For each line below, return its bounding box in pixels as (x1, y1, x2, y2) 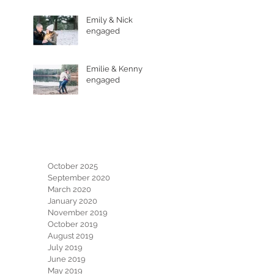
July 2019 (48, 243, 83, 252)
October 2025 (48, 161, 98, 171)
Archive (58, 119, 102, 144)
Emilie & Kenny (86, 64, 143, 73)
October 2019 (48, 220, 98, 229)
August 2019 (48, 231, 94, 240)
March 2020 (48, 185, 91, 194)
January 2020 (48, 196, 97, 206)
